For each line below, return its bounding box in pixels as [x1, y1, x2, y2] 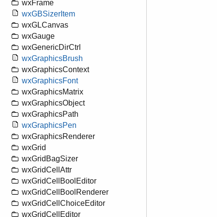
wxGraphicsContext [22, 65, 89, 74]
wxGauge [22, 32, 55, 41]
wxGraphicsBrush [22, 54, 83, 63]
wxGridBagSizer [22, 155, 78, 163]
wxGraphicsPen [22, 121, 77, 130]
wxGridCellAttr [22, 166, 72, 174]
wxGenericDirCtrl [22, 43, 81, 52]
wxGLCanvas [22, 21, 68, 30]
